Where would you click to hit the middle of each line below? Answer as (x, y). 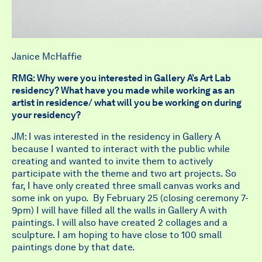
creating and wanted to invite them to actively (112, 161)
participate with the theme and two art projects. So (124, 173)
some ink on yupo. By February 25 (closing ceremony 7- (130, 198)
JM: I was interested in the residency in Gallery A (116, 137)
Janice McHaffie (47, 56)
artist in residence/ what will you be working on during (127, 103)
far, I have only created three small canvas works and (126, 186)
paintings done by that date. (73, 247)
